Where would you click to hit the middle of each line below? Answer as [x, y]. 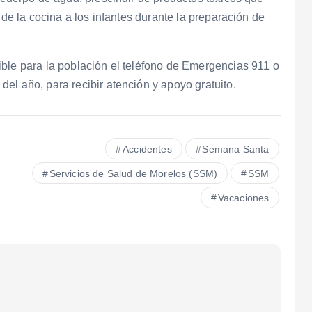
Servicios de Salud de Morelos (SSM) [133, 173]
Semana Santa [236, 149]
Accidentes [147, 149]
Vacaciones [243, 197]
